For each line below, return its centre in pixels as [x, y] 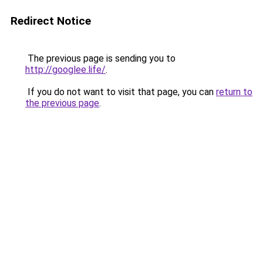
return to [234, 92]
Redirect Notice [51, 21]
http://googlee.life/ [65, 70]
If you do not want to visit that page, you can [121, 92]
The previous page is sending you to [100, 58]
